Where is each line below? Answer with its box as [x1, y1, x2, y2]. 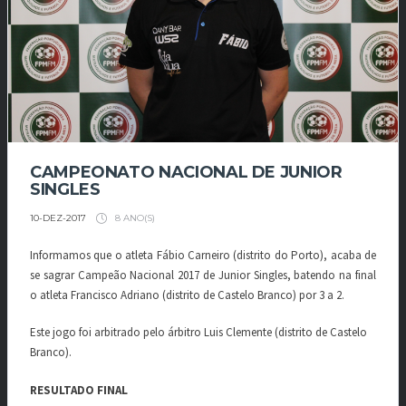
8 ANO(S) [112, 211, 155, 224]
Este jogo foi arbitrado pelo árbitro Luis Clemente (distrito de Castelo [30, 324, 367, 341]
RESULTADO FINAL [30, 382, 128, 398]
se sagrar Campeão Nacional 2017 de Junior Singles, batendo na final [30, 266, 376, 283]
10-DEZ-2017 [30, 211, 86, 224]
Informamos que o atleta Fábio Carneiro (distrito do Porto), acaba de [30, 246, 376, 263]
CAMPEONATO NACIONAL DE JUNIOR [30, 162, 343, 182]
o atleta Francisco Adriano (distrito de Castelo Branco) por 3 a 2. [30, 286, 344, 303]
